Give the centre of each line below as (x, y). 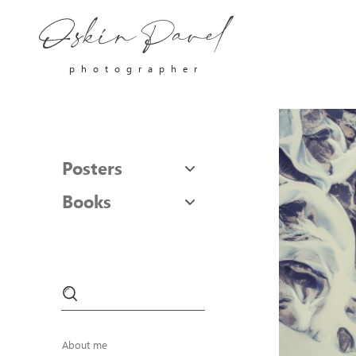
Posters (92, 168)
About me (85, 344)
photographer (137, 68)
